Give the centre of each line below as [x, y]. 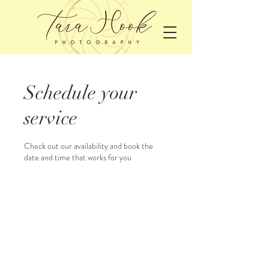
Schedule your [80, 93]
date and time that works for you [78, 157]
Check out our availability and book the [89, 146]
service [51, 118]
